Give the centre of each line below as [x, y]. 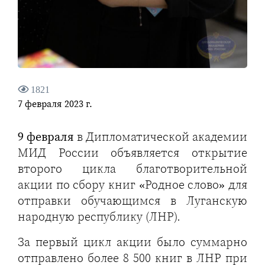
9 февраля [46, 137]
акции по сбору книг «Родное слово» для [132, 185]
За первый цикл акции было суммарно [132, 242]
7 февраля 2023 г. [55, 104]
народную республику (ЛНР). [99, 216]
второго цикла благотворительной [132, 169]
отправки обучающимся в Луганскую [132, 201]
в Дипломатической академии [161, 137]
